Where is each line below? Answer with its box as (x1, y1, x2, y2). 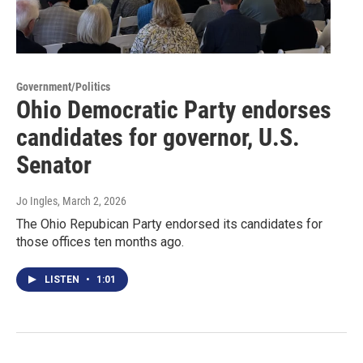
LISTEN (45, 274, 82, 286)
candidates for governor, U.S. (16, 123, 300, 152)
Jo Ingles (16, 194, 58, 208)
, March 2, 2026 (58, 194, 126, 208)
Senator (16, 151, 92, 180)
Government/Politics (16, 80, 110, 94)
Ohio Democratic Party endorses (16, 96, 331, 125)
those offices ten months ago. (16, 234, 184, 250)
